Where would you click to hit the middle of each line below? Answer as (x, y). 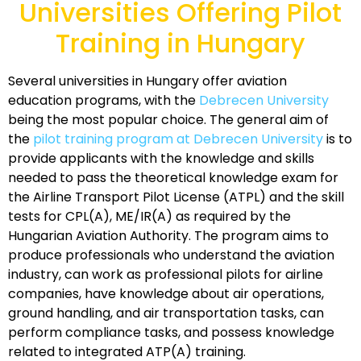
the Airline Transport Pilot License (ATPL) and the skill (176, 197)
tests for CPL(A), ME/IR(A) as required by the (149, 217)
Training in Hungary (180, 44)
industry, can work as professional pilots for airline (166, 275)
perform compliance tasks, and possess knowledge (171, 333)
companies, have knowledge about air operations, (166, 294)
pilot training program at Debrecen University (176, 139)
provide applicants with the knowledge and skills (161, 159)
